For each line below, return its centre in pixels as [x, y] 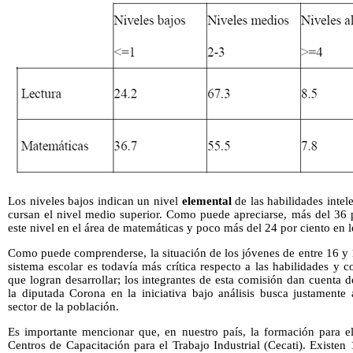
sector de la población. [63, 307]
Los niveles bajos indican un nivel [95, 201]
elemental [208, 201]
